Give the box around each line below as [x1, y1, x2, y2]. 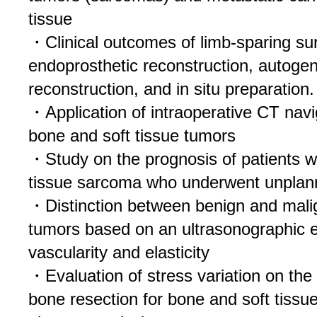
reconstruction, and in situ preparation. [28, 80, 314, 98]
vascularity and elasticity [28, 243, 209, 262]
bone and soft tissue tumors [28, 127, 236, 145]
